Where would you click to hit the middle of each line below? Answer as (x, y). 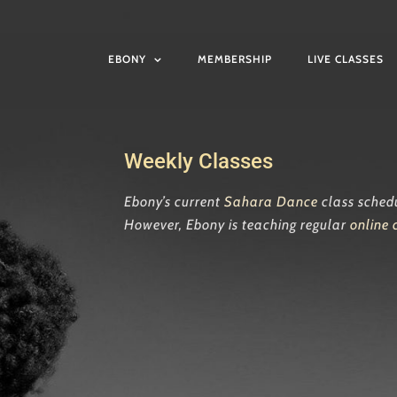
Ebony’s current (175, 202)
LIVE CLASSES (346, 59)
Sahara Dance (272, 202)
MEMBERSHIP (235, 59)
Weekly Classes (199, 162)
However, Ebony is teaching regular (237, 225)
